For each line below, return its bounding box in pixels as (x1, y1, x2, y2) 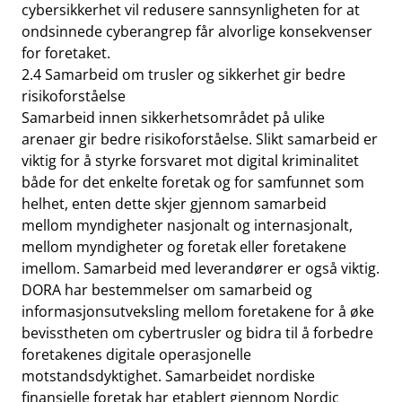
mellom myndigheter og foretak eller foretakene (22, 237, 346, 257)
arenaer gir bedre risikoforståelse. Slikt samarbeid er (22, 129, 378, 149)
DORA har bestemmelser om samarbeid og (22, 280, 312, 300)
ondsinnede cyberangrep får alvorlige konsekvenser (22, 22, 372, 41)
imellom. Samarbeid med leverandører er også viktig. (22, 258, 380, 278)
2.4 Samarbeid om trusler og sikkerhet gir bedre (22, 65, 345, 84)
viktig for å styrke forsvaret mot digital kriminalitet (22, 151, 359, 170)
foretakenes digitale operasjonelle (22, 345, 251, 364)
